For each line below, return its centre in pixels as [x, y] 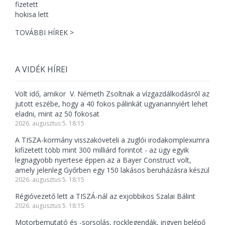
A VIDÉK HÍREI [41, 69]
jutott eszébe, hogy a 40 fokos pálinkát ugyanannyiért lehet [111, 104]
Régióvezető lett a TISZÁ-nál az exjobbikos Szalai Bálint [105, 196]
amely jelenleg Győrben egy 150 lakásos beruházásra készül [112, 170]
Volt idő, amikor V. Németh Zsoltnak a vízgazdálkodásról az [112, 94]
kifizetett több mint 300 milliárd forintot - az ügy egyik [102, 150]
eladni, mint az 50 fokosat [57, 114]
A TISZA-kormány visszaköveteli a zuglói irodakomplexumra [112, 140]
